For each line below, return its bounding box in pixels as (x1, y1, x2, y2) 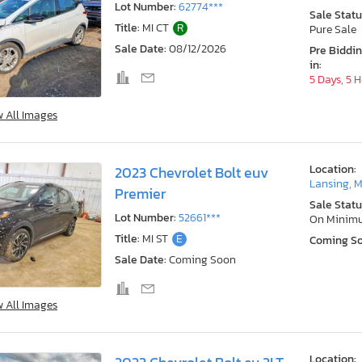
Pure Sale (309, 20, 357, 38)
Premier (115, 183, 166, 204)
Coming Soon (169, 251, 236, 268)
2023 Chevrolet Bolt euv (115, 162, 268, 183)
